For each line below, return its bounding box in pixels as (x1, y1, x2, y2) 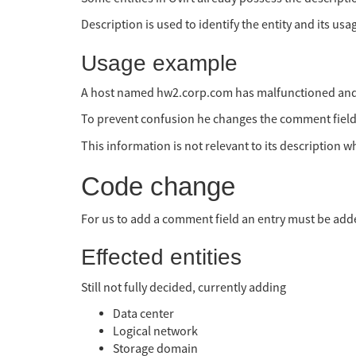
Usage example (81, 50, 238, 75)
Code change (81, 172, 235, 202)
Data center (113, 306, 174, 323)
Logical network (113, 323, 198, 340)
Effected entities (81, 245, 242, 270)
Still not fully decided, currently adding (81, 279, 286, 296)
